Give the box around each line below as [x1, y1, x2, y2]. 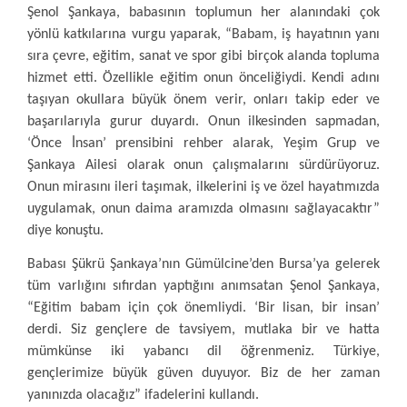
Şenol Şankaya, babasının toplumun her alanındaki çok [27, 5, 380, 20]
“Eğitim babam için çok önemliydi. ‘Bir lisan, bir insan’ [27, 301, 380, 315]
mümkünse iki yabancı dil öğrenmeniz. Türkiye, [27, 344, 380, 359]
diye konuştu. [27, 223, 104, 238]
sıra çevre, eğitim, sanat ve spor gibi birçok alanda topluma [27, 49, 380, 64]
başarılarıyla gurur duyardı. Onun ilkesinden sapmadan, [27, 114, 380, 129]
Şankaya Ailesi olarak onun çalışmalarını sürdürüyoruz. [27, 158, 380, 173]
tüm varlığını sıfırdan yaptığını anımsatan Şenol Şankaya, [27, 279, 380, 293]
